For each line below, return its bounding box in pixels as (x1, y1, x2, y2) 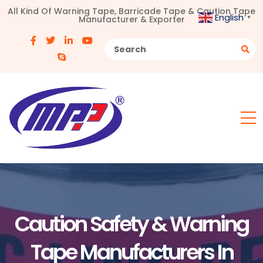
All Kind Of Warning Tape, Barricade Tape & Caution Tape (8, 5, 255, 17)
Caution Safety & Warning (15, 209, 248, 239)
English (215, 11, 244, 23)
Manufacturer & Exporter (78, 14, 185, 25)
